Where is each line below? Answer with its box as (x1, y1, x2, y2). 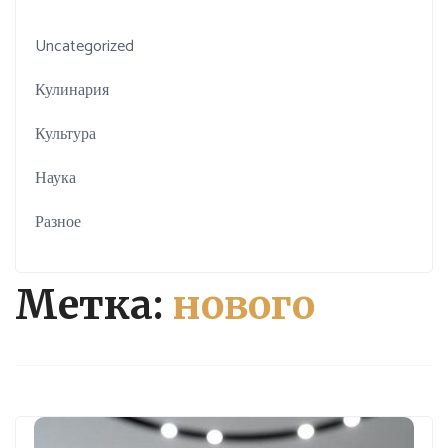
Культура (35, 120, 97, 148)
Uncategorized (35, 32, 135, 60)
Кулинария (35, 76, 110, 104)
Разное (35, 208, 82, 236)
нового (172, 280, 315, 330)
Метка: (15, 280, 172, 330)
